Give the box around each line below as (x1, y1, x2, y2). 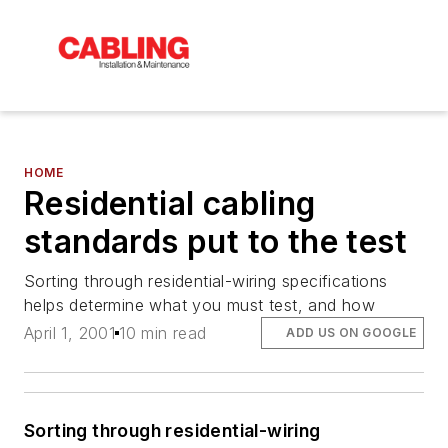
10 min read (119, 323, 207, 344)
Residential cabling (24, 183, 316, 223)
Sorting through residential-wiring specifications (24, 270, 388, 291)
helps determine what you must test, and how (24, 294, 376, 315)
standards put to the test (24, 221, 407, 261)
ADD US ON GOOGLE (286, 325, 417, 341)
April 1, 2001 (24, 323, 116, 344)
